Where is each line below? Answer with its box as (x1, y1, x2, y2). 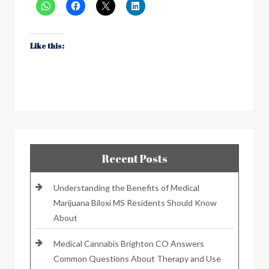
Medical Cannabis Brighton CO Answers (53, 238, 204, 249)
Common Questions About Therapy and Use (53, 253, 221, 264)
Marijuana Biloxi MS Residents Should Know (53, 197, 217, 208)
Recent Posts (101, 151, 168, 166)
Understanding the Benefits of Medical (53, 182, 199, 193)
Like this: (30, 40, 64, 50)
